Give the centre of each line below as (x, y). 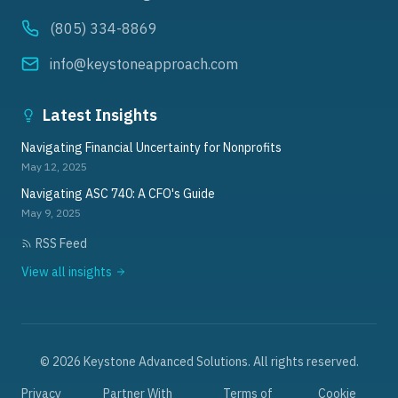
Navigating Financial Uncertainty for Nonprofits (151, 147)
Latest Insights (100, 115)
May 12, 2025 (54, 167)
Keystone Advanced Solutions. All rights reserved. (219, 362)
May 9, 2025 (51, 213)
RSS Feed (61, 243)
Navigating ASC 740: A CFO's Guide (118, 194)
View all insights (67, 272)
